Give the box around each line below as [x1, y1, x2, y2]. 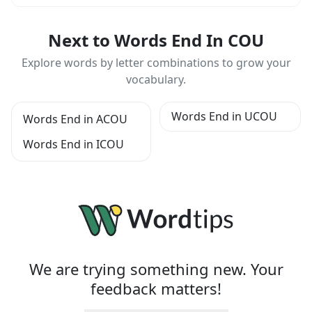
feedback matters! [91, 278, 221, 299]
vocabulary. [126, 72, 186, 87]
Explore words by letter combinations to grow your [21, 55, 291, 70]
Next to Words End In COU [48, 29, 264, 52]
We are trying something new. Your [29, 258, 283, 279]
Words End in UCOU [171, 109, 277, 124]
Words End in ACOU [23, 111, 127, 127]
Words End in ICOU [23, 136, 124, 152]
